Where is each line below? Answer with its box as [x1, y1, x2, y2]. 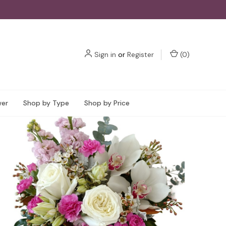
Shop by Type [23, 98, 69, 107]
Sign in [94, 49, 116, 59]
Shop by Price [84, 98, 130, 107]
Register [127, 49, 154, 59]
